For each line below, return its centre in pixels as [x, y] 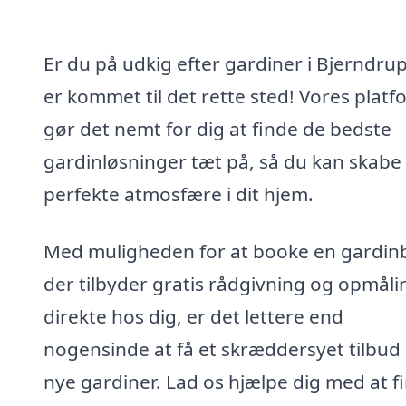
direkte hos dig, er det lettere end [193, 317]
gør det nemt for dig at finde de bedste [217, 128]
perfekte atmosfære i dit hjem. [179, 193]
